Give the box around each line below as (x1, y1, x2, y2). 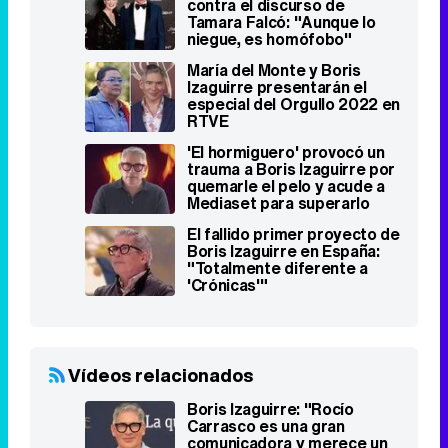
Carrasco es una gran (187, 277, 345, 302)
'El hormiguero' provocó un (187, 2, 385, 27)
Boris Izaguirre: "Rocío (187, 260, 354, 285)
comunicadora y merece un (187, 294, 388, 319)
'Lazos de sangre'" (187, 311, 327, 336)
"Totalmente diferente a (187, 119, 368, 144)
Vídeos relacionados (68, 225, 253, 252)
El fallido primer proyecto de (187, 85, 400, 110)
